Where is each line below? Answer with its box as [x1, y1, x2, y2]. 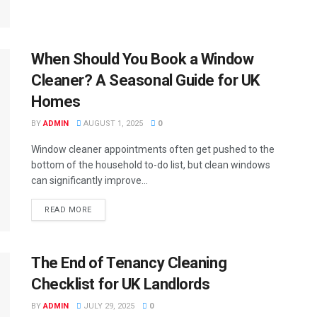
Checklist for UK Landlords [31, 275, 210, 293]
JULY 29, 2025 [81, 301, 134, 311]
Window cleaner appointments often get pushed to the [31, 144, 275, 156]
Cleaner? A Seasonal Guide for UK [31, 71, 260, 90]
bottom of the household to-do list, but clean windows [31, 159, 270, 171]
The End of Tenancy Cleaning [31, 253, 227, 272]
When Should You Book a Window [31, 50, 254, 69]
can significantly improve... [31, 175, 148, 187]
